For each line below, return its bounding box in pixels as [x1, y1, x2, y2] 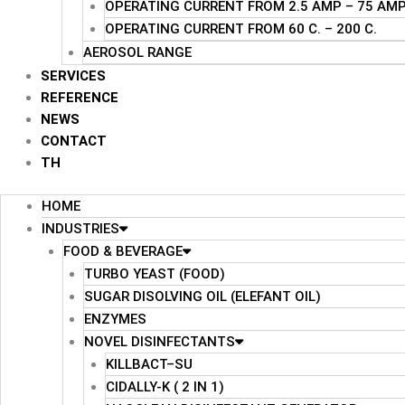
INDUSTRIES [42, 220, 119, 237]
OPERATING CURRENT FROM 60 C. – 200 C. [104, 21, 377, 37]
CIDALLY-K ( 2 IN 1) [105, 378, 224, 395]
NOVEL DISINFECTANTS [84, 333, 235, 350]
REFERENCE [41, 89, 118, 106]
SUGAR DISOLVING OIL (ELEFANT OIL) [84, 287, 321, 305]
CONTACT [41, 133, 107, 149]
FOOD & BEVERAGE [62, 242, 183, 259]
